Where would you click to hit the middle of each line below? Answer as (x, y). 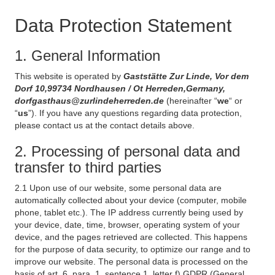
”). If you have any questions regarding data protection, (135, 113)
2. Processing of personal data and (127, 151)
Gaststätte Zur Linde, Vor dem (186, 76)
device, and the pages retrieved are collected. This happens (131, 237)
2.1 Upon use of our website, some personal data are (118, 188)
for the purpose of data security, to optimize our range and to (133, 249)
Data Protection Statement (123, 25)
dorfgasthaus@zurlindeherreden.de (91, 101)
